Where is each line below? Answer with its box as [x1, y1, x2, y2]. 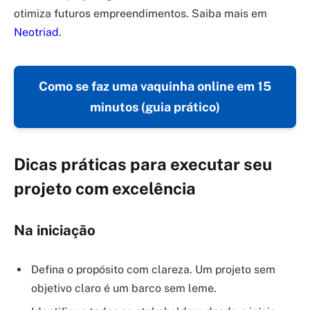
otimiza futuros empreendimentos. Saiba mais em [14, 6, 267, 20]
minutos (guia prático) [90, 99, 220, 114]
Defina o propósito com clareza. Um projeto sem [31, 263, 275, 277]
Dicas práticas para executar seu [14, 154, 272, 174]
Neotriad [14, 25, 59, 39]
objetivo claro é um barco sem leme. [31, 282, 217, 295]
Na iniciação [14, 221, 95, 239]
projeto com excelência [14, 178, 196, 198]
